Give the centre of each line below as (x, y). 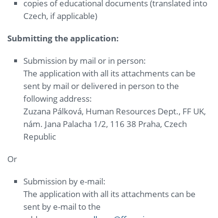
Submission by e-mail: (65, 182)
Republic (40, 137)
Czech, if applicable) (61, 16)
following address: (58, 99)
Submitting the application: (63, 38)
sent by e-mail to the (62, 207)
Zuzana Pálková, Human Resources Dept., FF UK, (115, 111)
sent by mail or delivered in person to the (101, 86)
